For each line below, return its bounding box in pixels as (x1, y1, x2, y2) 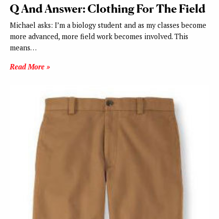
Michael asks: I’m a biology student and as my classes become (10, 21, 206, 30)
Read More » (10, 62, 50, 72)
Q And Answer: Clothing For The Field (10, 1, 205, 16)
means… (10, 43, 37, 53)
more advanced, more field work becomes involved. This (10, 32, 188, 42)
